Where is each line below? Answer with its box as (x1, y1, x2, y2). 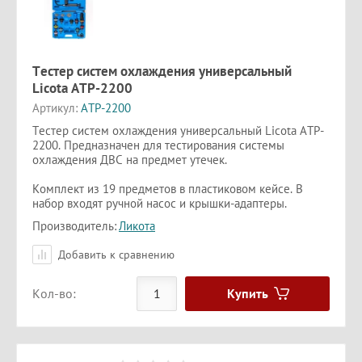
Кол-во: (32, 285, 76, 302)
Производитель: (32, 217, 116, 234)
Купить (226, 284, 268, 301)
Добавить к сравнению (55, 246, 175, 262)
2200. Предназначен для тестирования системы (32, 137, 284, 153)
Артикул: (32, 99, 78, 116)
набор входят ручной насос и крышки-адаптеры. (32, 195, 287, 211)
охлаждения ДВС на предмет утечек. (32, 151, 227, 167)
